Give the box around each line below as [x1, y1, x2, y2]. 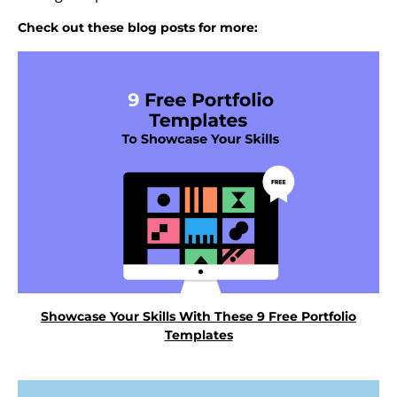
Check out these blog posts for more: [18, 19, 258, 36]
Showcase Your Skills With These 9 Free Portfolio [41, 307, 356, 324]
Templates [164, 326, 233, 343]
